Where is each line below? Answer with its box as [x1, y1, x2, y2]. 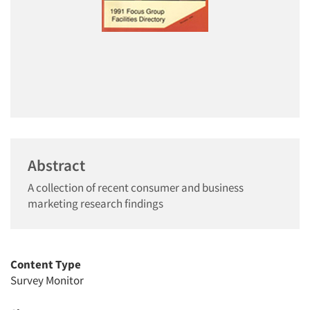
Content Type [10, 257, 81, 272]
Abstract [28, 155, 85, 175]
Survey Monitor [10, 273, 84, 288]
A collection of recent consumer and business [28, 180, 244, 195]
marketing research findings [28, 196, 163, 211]
